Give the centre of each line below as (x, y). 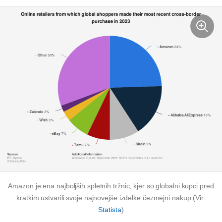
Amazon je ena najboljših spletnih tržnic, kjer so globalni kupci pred (111, 186)
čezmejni (156, 198)
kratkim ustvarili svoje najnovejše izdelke (80, 198)
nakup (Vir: (188, 198)
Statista (110, 210)
